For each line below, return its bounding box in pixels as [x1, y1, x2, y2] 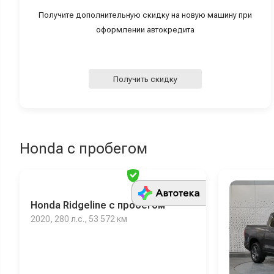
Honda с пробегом [20, 140, 147, 158]
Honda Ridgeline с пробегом [31, 199, 165, 212]
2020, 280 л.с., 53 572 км [31, 214, 127, 224]
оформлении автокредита [95, 25, 194, 35]
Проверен [144, 171, 183, 180]
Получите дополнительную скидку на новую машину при [38, 10, 252, 20]
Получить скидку [113, 74, 177, 84]
